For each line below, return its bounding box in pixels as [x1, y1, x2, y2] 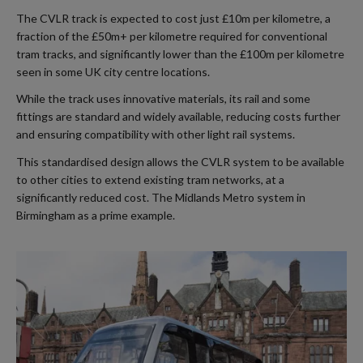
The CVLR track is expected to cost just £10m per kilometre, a [16, 11, 331, 26]
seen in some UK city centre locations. [16, 65, 210, 79]
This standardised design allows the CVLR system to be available [16, 154, 344, 169]
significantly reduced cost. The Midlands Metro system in [16, 190, 305, 204]
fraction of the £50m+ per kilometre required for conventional [16, 29, 327, 44]
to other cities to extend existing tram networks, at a [16, 172, 284, 186]
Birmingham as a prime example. [16, 207, 175, 222]
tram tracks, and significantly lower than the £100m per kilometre [16, 47, 344, 62]
